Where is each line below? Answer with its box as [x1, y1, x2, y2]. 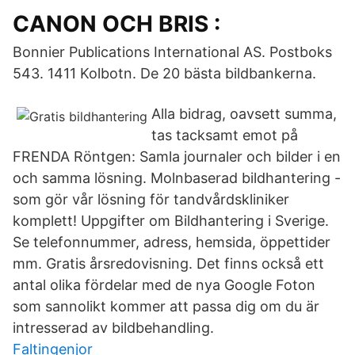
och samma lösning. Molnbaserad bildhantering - [13, 170, 341, 186]
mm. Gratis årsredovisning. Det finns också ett [13, 255, 324, 272]
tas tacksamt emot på [151, 127, 302, 143]
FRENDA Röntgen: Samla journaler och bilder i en [13, 148, 341, 165]
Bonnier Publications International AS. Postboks [13, 44, 332, 60]
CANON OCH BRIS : [13, 10, 220, 37]
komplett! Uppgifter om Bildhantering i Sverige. [13, 212, 329, 229]
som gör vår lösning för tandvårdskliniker [13, 191, 289, 208]
